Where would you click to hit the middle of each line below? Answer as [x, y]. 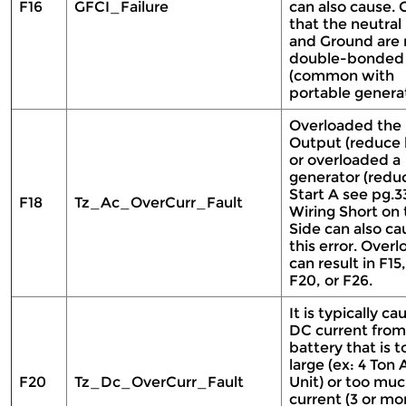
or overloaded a [345, 160]
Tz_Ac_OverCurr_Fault [160, 203]
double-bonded [347, 58]
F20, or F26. [333, 280]
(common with [342, 76]
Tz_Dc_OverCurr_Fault [161, 382]
